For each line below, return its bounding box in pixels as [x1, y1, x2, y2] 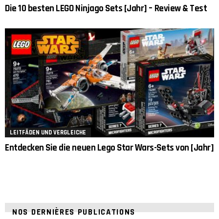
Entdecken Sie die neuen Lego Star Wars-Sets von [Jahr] [5, 141, 214, 154]
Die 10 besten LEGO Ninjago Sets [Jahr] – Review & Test [5, 2, 207, 15]
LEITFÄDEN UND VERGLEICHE [10, 128, 86, 136]
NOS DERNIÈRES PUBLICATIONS [12, 206, 136, 218]
